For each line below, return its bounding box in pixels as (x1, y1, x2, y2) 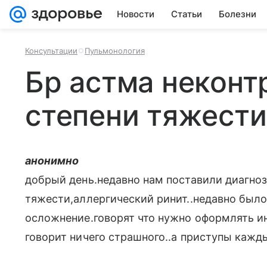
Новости (117, 8, 154, 20)
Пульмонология (85, 46, 145, 55)
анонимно (25, 154, 79, 167)
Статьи (171, 8, 202, 20)
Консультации (25, 46, 77, 55)
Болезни (219, 8, 256, 20)
